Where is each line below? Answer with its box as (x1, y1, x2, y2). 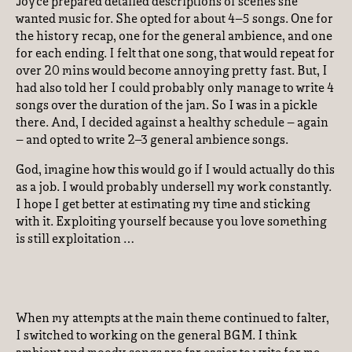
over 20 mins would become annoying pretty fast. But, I (16, 65, 328, 78)
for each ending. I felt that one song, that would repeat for (16, 48, 335, 60)
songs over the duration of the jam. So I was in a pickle (16, 100, 317, 112)
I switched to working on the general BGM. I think (16, 330, 297, 343)
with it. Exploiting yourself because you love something (16, 216, 327, 229)
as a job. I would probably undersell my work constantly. (16, 181, 332, 194)
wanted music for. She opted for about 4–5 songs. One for (16, 13, 333, 26)
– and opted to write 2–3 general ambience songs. (16, 134, 288, 147)
